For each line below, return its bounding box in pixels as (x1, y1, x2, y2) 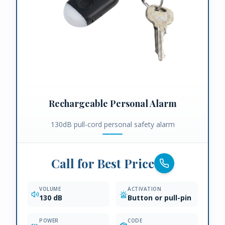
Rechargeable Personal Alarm (48, 97, 177, 110)
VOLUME (39, 185, 61, 193)
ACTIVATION (128, 185, 161, 193)
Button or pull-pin (128, 193, 191, 203)
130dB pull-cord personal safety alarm (50, 120, 175, 130)
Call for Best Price (51, 155, 154, 172)
